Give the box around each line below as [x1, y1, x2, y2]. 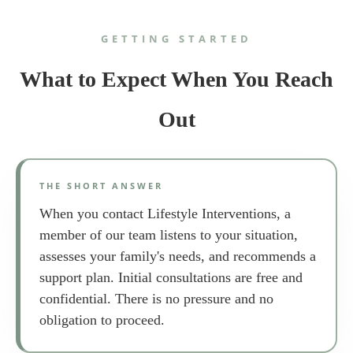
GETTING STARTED [101, 31, 252, 46]
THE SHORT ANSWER [39, 180, 163, 192]
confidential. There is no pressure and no [39, 291, 273, 307]
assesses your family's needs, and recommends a [39, 248, 316, 265]
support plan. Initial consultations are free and [39, 269, 303, 286]
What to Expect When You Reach [20, 66, 333, 91]
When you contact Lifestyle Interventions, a [39, 206, 291, 222]
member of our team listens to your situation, [39, 227, 298, 243]
